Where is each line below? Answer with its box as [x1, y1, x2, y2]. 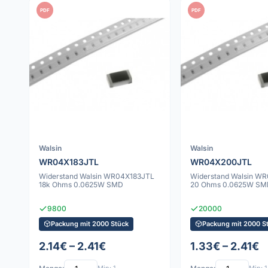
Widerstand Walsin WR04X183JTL [39, 171, 154, 181]
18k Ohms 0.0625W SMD [39, 179, 123, 189]
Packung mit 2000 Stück [51, 219, 129, 228]
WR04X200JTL [190, 156, 252, 167]
